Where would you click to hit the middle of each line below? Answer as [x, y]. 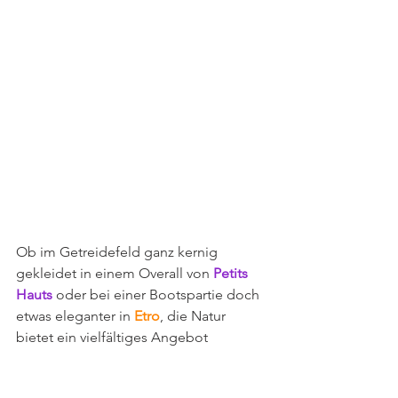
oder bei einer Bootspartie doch [158, 294]
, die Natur [195, 315]
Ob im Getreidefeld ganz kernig [119, 251]
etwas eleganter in [75, 315]
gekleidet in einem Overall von [115, 273]
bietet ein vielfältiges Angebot [112, 337]
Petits [232, 273]
